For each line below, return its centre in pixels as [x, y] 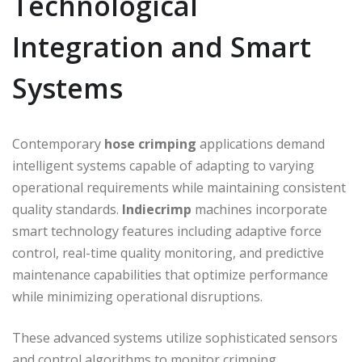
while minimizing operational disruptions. [137, 296]
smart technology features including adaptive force [167, 231]
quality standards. [67, 209]
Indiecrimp [157, 209]
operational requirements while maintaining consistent [179, 187]
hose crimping [150, 143]
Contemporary [58, 143]
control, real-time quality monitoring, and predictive [168, 253]
